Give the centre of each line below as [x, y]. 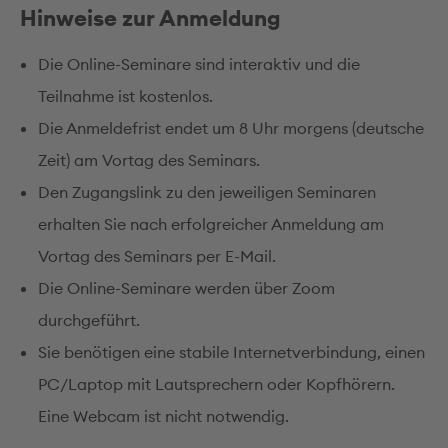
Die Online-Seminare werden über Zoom [186, 288]
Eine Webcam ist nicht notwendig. [163, 416]
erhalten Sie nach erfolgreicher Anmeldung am [211, 224]
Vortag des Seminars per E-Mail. [157, 256]
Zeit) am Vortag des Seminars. [149, 160]
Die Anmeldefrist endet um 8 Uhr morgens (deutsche [231, 128]
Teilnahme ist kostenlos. [125, 96]
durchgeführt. [89, 320]
